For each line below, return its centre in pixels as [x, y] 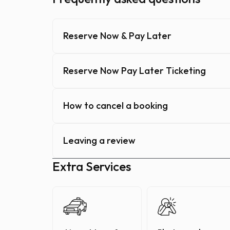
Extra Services [92, 167]
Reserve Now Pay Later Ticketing [135, 71]
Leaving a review [99, 141]
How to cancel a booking [116, 106]
